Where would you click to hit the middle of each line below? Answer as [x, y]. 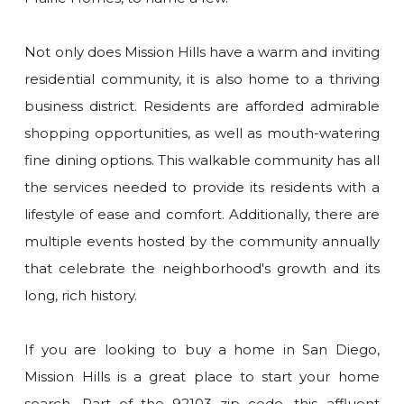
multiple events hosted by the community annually [202, 241]
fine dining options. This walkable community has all [202, 160]
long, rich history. [81, 295]
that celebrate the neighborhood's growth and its [202, 268]
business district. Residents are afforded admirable [202, 106]
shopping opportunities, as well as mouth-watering [202, 133]
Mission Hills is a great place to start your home [202, 376]
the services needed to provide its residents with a [202, 187]
